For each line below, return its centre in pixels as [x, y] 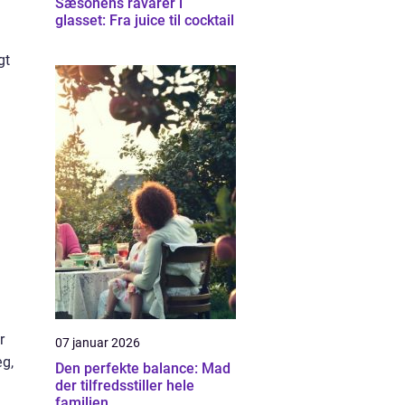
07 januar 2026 [98, 343]
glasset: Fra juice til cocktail [145, 20]
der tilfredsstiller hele [125, 386]
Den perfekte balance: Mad [143, 368]
